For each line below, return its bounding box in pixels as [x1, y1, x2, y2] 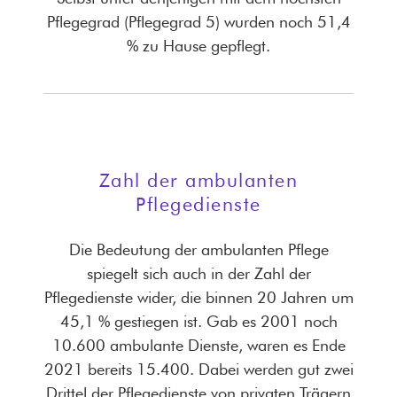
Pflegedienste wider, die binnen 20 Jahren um [43, 287, 354, 307]
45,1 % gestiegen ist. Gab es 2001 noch [59, 311, 338, 331]
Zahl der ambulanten [98, 168, 299, 192]
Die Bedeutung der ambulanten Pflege [68, 239, 329, 259]
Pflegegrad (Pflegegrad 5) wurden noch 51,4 [46, 12, 351, 32]
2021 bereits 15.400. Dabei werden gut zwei [43, 359, 354, 378]
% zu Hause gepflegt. [127, 36, 270, 56]
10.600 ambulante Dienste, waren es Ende [51, 335, 346, 354]
